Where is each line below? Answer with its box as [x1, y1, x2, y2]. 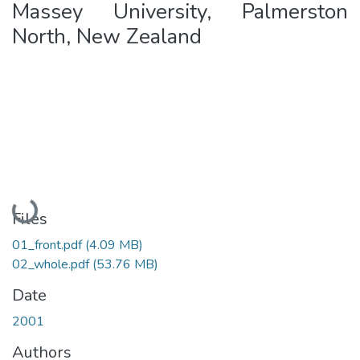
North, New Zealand [12, 22, 202, 51]
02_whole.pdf [12, 255, 92, 273]
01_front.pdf [12, 235, 85, 254]
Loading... [14, 195, 68, 221]
